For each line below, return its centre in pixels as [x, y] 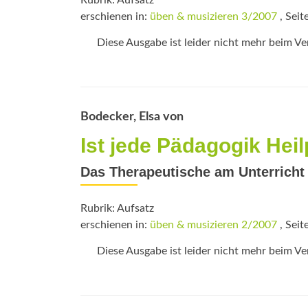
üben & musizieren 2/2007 [213, 225]
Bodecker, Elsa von [132, 117]
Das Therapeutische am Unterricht [192, 172]
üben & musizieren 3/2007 [213, 16]
